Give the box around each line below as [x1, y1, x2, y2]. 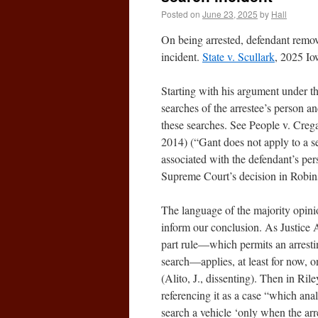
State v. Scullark [202, 49, 275, 64]
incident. [161, 49, 202, 64]
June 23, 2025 [202, 8, 258, 20]
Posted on [161, 8, 200, 20]
